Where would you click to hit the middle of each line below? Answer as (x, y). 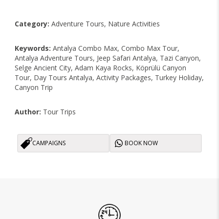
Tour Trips (58, 111)
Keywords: (33, 48)
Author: (28, 111)
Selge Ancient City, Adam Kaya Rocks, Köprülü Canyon (100, 67)
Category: (32, 23)
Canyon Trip (34, 87)
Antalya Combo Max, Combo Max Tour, (115, 48)
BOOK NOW (141, 143)
